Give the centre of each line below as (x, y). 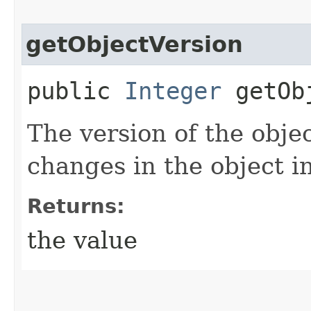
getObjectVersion (134, 44)
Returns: (76, 206)
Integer (173, 91)
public (76, 91)
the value (82, 240)
